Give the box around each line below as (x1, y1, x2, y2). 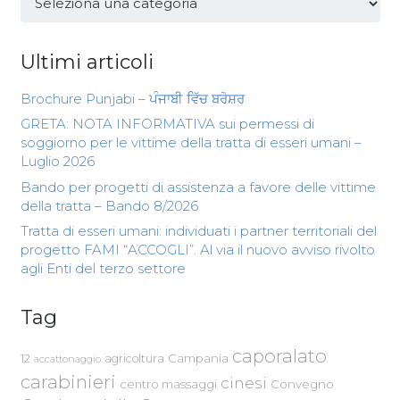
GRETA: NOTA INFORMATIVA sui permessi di (20, 115, 314, 133)
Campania (167, 351, 229, 366)
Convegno (270, 377, 334, 392)
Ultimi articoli (20, 49, 154, 74)
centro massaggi (119, 377, 217, 392)
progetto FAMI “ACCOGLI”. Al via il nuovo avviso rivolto (20, 241, 375, 259)
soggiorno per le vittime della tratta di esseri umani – (20, 134, 362, 152)
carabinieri (20, 371, 116, 394)
